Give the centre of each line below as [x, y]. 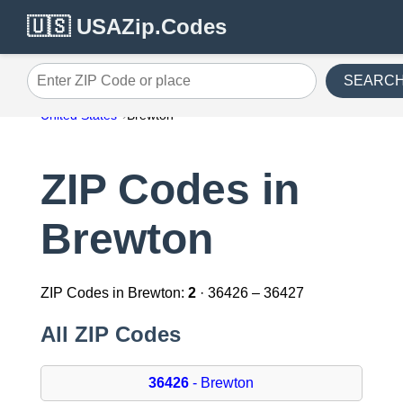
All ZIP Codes [110, 335]
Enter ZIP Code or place [103, 87]
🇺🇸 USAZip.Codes [127, 27]
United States [78, 115]
